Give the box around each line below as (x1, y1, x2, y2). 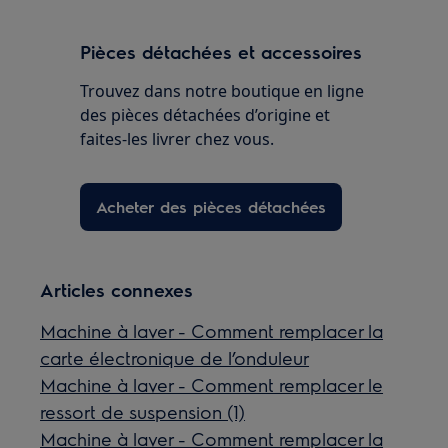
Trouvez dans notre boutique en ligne (80, 79, 365, 102)
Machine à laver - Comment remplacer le (40, 372, 384, 396)
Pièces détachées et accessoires (80, 39, 363, 63)
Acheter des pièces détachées (96, 195, 327, 217)
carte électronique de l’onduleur (40, 345, 310, 369)
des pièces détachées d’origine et (80, 103, 331, 126)
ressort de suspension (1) (40, 399, 246, 423)
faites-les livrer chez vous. (80, 127, 275, 150)
